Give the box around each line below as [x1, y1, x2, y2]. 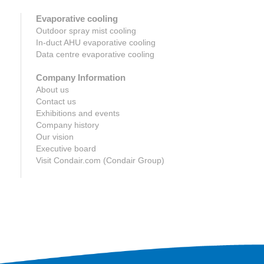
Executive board [35, 144, 96, 154]
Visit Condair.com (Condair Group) [35, 156, 164, 166]
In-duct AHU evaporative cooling [35, 38, 156, 48]
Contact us [35, 97, 76, 107]
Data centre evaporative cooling [35, 49, 154, 60]
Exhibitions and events [35, 108, 120, 118]
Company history [35, 120, 99, 130]
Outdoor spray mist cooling [35, 26, 136, 36]
